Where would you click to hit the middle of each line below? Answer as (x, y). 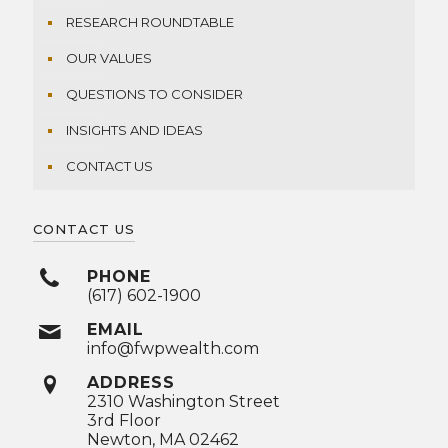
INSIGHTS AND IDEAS (134, 130)
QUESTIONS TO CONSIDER (154, 94)
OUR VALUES (109, 58)
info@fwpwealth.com (172, 349)
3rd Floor (123, 421)
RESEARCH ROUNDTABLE (150, 22)
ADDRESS (130, 383)
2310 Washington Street (183, 402)
